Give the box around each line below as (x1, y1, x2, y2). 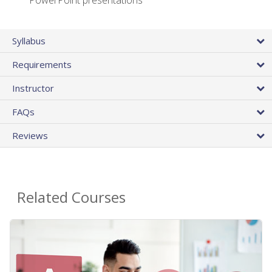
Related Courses (17, 187, 126, 208)
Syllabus (12, 35, 46, 47)
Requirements (12, 58, 72, 71)
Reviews (12, 129, 48, 142)
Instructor (12, 82, 54, 95)
